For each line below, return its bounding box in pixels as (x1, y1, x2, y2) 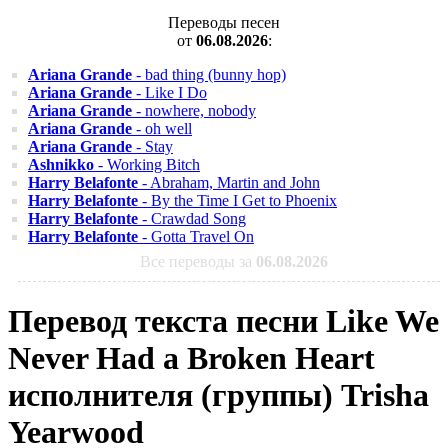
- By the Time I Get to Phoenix (138, 192, 337, 209)
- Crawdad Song (138, 210, 246, 227)
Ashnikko (28, 156, 94, 173)
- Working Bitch (94, 156, 200, 173)
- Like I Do (132, 84, 207, 101)
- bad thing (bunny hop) (132, 66, 286, 83)
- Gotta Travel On (138, 228, 254, 245)
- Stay (132, 138, 173, 155)
